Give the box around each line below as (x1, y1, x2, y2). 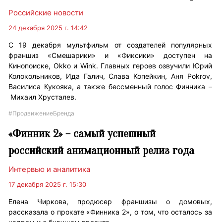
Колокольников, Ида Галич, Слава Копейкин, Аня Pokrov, (8, 72, 212, 81)
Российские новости (8, 8, 84, 18)
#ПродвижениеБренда (8, 110, 75, 117)
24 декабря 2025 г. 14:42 (8, 24, 88, 32)
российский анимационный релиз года (8, 144, 195, 158)
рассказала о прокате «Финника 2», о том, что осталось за (8, 208, 212, 217)
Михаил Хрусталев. (8, 93, 77, 102)
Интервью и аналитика (8, 165, 91, 174)
